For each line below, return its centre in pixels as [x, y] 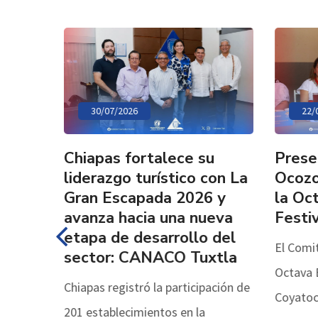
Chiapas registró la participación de [154, 287]
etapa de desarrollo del [147, 237]
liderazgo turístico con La [153, 178]
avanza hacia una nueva [146, 218]
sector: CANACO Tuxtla [148, 257]
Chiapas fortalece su [136, 158]
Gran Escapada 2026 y [142, 198]
